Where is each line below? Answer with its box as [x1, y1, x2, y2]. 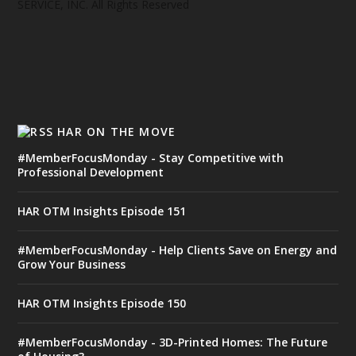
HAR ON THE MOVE [57, 123, 176, 139]
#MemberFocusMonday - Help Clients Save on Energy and [17, 242, 338, 257]
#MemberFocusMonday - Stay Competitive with [17, 149, 284, 165]
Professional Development [17, 164, 164, 180]
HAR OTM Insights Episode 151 [17, 203, 187, 219]
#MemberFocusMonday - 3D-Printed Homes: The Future [17, 334, 328, 350]
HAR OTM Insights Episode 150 [17, 295, 187, 311]
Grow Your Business [17, 256, 126, 272]
